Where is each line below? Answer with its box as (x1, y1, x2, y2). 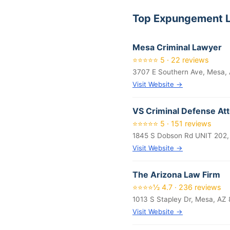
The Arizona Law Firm (132, 169, 220, 180)
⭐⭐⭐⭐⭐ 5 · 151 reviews (132, 119, 212, 128)
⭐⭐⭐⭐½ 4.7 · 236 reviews (132, 183, 221, 191)
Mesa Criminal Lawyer (132, 42, 222, 52)
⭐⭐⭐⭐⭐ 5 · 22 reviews (132, 55, 209, 64)
